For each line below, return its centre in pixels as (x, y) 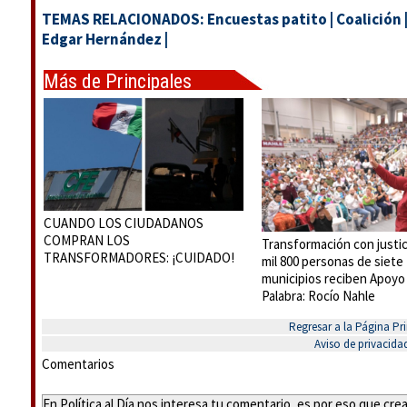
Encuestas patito (267, 19)
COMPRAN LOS (87, 240)
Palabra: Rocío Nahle (318, 295)
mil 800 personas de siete (333, 261)
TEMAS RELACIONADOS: (124, 19)
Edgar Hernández (102, 39)
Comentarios (78, 364)
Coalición (369, 19)
